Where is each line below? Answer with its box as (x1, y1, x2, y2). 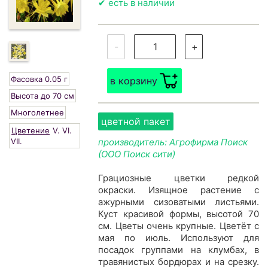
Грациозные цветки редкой (98, 172, 259, 184)
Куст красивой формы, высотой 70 (98, 208, 259, 220)
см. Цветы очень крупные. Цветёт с (98, 220, 259, 232)
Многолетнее (11, 108, 64, 118)
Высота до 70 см (11, 91, 74, 101)
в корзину (110, 75, 158, 87)
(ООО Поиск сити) (98, 148, 176, 160)
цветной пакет (101, 115, 171, 128)
